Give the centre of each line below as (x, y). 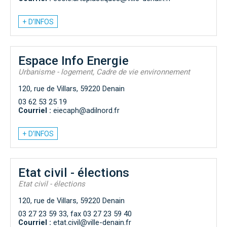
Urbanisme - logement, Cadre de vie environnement (104, 72)
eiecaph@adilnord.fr (85, 110)
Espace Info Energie (73, 60)
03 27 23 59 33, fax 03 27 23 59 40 (75, 214)
